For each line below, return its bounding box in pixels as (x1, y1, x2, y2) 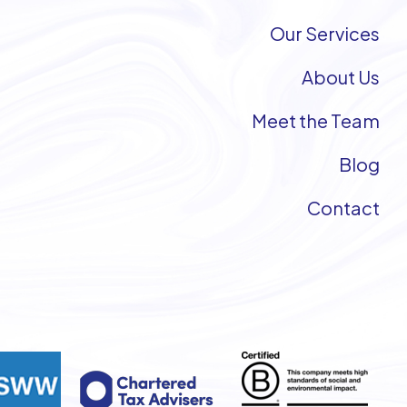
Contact (307, 195, 380, 219)
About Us (302, 65, 380, 88)
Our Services (270, 21, 380, 45)
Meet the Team (252, 108, 380, 132)
